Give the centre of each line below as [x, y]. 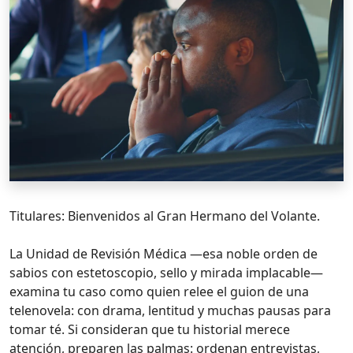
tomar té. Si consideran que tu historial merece [150, 329]
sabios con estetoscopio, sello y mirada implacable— [166, 272]
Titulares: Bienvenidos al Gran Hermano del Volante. [165, 216]
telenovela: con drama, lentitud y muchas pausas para [170, 310]
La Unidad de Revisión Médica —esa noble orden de [163, 253]
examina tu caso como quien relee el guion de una [159, 291]
